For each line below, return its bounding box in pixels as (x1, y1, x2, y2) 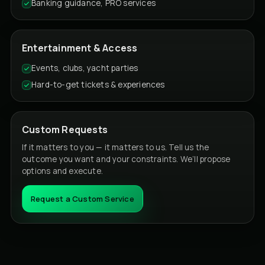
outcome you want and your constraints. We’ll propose (22, 153, 231, 164)
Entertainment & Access (22, 41, 138, 54)
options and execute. (22, 165, 103, 176)
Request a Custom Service (31, 193, 134, 204)
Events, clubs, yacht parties (31, 62, 138, 73)
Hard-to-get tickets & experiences (31, 79, 165, 90)
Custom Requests (22, 122, 108, 136)
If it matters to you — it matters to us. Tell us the (22, 141, 209, 153)
